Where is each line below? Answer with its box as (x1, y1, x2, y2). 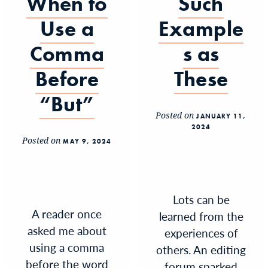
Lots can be (172, 191, 230, 208)
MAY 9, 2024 (63, 136, 112, 145)
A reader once (32, 205, 102, 222)
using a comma (29, 239, 105, 255)
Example (158, 15, 244, 42)
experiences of (164, 224, 238, 241)
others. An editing (156, 241, 246, 258)
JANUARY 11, (196, 111, 246, 120)
